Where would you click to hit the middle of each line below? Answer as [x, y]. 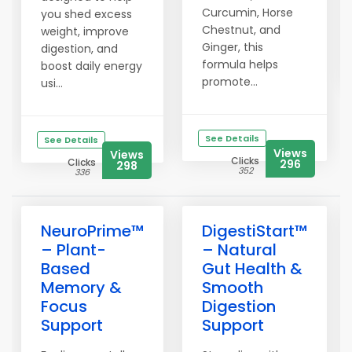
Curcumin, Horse [247, 13]
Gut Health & [252, 269]
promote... [230, 82]
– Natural [239, 250]
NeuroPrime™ [92, 231]
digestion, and [79, 49]
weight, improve [85, 31]
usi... [52, 83]
